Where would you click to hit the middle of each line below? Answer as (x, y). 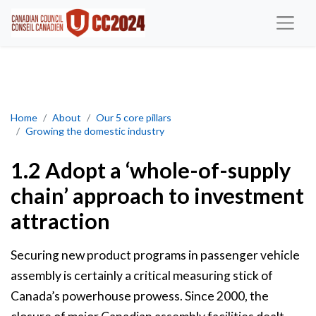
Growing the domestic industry (95, 131)
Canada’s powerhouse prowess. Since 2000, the (140, 296)
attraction (60, 221)
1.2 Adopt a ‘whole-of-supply (151, 170)
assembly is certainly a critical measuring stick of (142, 276)
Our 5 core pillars (134, 118)
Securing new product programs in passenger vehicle (155, 255)
